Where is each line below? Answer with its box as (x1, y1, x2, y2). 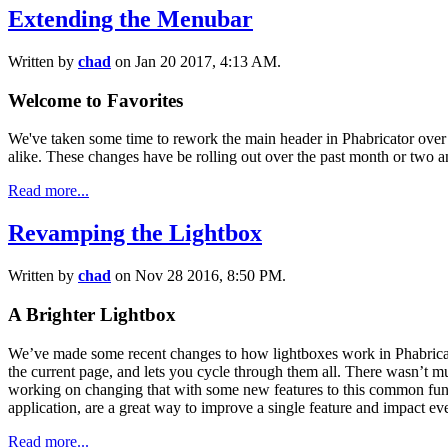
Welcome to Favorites (8, 89, 183, 111)
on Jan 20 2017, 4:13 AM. (111, 53, 281, 71)
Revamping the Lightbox (8, 220, 262, 247)
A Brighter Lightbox (8, 304, 176, 325)
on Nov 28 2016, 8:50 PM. (111, 267, 286, 285)
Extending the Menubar (8, 6, 253, 33)
